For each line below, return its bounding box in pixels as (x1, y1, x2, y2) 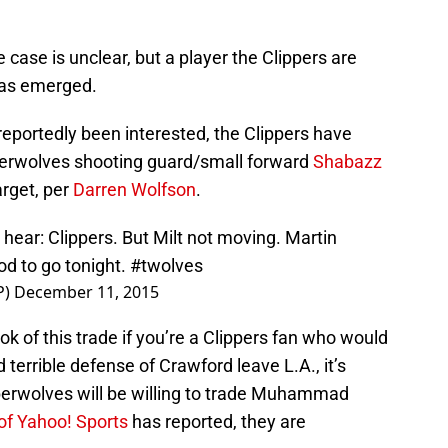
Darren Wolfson (73, 179, 196, 201)
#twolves (130, 255, 203, 277)
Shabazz (313, 151, 382, 173)
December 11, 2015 (14, 281, 159, 304)
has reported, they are (128, 411, 306, 433)
